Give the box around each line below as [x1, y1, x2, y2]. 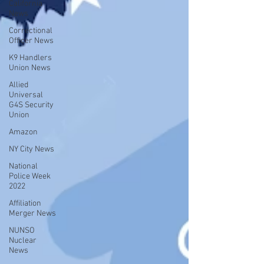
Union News [9, 63, 51, 73]
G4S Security [9, 100, 54, 110]
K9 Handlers [9, 53, 52, 63]
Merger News [9, 209, 56, 219]
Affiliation [9, 199, 41, 209]
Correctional [9, 26, 52, 36]
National [9, 161, 38, 171]
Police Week [9, 171, 51, 181]
